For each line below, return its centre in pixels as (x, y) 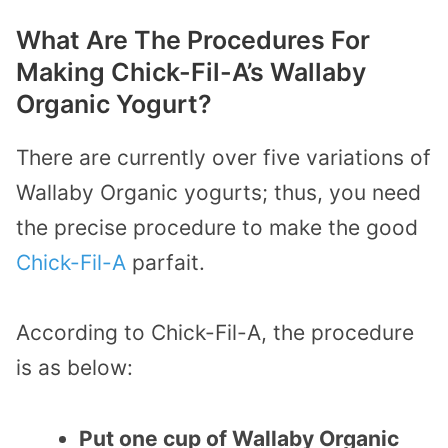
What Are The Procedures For (193, 39)
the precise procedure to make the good (217, 227)
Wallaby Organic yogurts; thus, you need (218, 192)
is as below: (74, 368)
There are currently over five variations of (223, 157)
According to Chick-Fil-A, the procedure (215, 333)
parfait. (165, 262)
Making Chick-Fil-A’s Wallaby (191, 71)
